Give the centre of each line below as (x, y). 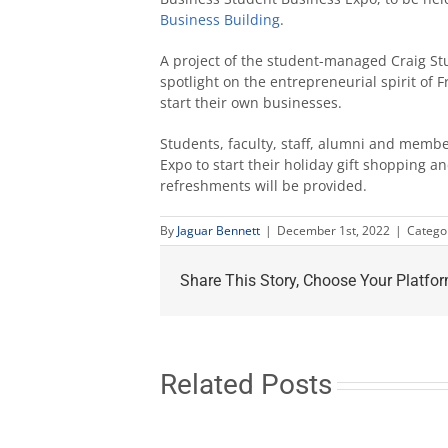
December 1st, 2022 (333, 230)
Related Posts (246, 384)
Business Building (220, 19)
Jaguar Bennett (218, 230)
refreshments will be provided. (263, 185)
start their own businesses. (251, 102)
